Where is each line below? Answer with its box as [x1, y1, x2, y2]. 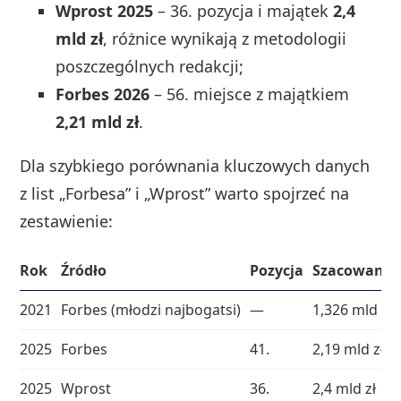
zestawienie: [20, 209, 114, 232]
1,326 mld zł [312, 299, 393, 320]
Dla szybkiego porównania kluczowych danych [20, 154, 371, 176]
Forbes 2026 [55, 82, 150, 105]
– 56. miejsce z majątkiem [149, 82, 350, 105]
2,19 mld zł [312, 338, 385, 359]
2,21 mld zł [55, 110, 140, 132]
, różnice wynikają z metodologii [103, 27, 347, 49]
